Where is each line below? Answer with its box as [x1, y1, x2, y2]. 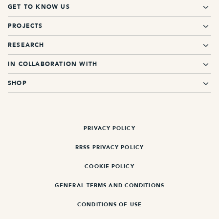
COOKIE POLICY [85, 163, 134, 171]
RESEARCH [8, 41, 44, 49]
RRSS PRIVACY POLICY [75, 144, 144, 152]
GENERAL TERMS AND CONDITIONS [55, 182, 164, 190]
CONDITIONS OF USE [77, 201, 142, 209]
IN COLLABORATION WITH [8, 60, 98, 68]
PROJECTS [8, 22, 43, 30]
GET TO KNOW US [8, 3, 70, 11]
